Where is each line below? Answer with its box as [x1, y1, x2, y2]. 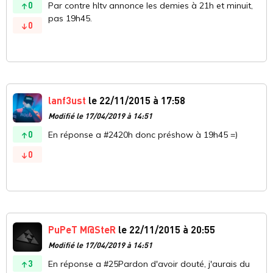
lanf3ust [48, 94, 86, 107]
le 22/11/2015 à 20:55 [116, 223, 215, 236]
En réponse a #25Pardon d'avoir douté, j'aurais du [48, 258, 250, 270]
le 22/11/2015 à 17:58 [86, 94, 185, 107]
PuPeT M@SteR [48, 223, 116, 236]
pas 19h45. [48, 13, 92, 24]
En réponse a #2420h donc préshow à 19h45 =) [48, 129, 238, 141]
